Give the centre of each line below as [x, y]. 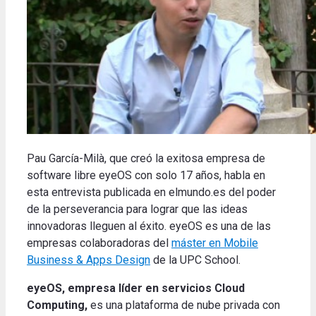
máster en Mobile [215, 243]
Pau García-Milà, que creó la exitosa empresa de [146, 159]
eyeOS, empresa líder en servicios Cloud [136, 288]
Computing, [59, 305]
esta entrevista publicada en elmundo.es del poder [151, 193]
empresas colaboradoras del [99, 243]
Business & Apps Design [89, 260]
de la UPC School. [195, 260]
